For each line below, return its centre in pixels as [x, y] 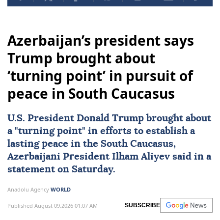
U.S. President [42, 119]
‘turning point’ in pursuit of [100, 76]
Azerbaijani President [60, 157]
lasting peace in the [54, 144]
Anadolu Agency [29, 190]
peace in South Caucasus [91, 94]
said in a [191, 157]
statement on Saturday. [61, 170]
